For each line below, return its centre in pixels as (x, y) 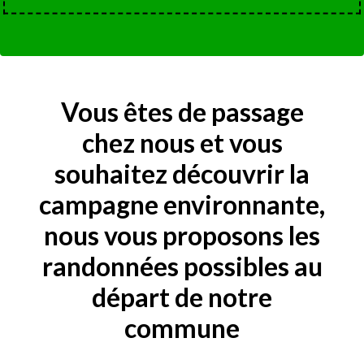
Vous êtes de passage (182, 111)
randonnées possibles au (182, 266)
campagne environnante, (182, 204)
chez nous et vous (182, 142)
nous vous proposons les (182, 235)
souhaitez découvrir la (182, 173)
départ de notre (182, 297)
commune (182, 327)
